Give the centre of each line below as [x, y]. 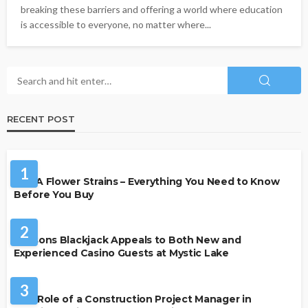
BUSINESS [45, 267]
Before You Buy [54, 195]
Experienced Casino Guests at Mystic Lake [121, 253]
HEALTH [42, 151]
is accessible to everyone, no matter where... [116, 24]
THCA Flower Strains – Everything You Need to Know [147, 182]
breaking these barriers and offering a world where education [152, 9]
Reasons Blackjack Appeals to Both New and [128, 240]
